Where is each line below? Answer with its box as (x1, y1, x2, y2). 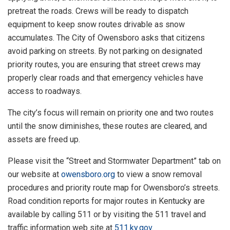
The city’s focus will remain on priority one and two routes (8, 108, 214, 118)
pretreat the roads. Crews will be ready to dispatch (8, 6, 188, 16)
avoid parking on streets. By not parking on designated (8, 46, 202, 56)
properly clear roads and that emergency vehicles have (8, 73, 203, 83)
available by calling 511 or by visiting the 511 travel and (8, 209, 206, 220)
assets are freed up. (8, 135, 80, 145)
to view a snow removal (115, 169, 202, 180)
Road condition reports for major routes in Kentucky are (8, 196, 205, 206)
